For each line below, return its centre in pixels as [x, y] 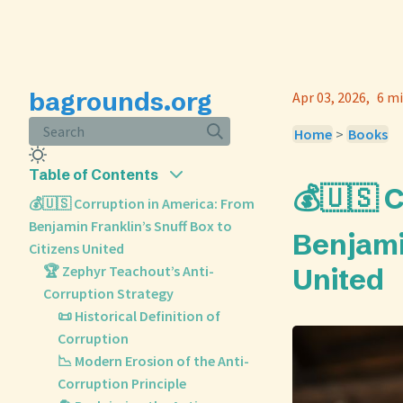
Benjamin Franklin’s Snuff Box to [130, 226]
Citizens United [76, 248]
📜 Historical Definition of [139, 316]
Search [64, 131]
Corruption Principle [122, 383]
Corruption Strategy [108, 293]
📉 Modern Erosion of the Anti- [153, 361]
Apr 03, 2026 [329, 97]
